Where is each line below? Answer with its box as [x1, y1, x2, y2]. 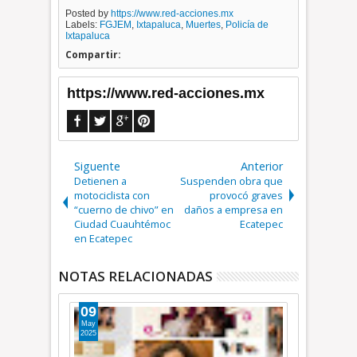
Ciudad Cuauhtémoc [74, 217, 171, 231]
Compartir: [65, 48, 122, 61]
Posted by [65, 8, 112, 19]
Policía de [226, 19, 269, 30]
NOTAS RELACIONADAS [58, 267, 214, 285]
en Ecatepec [74, 231, 133, 245]
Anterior [240, 159, 283, 174]
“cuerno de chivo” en [74, 202, 175, 217]
